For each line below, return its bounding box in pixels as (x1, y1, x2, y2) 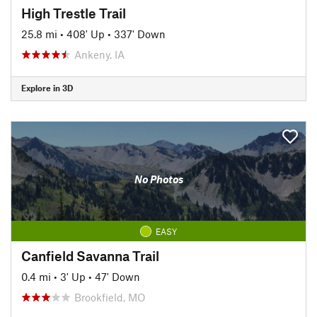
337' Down (114, 27, 166, 40)
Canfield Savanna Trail (21, 247, 159, 264)
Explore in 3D (21, 83, 73, 93)
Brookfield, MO (74, 290, 146, 304)
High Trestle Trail (21, 4, 126, 21)
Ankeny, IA (74, 47, 125, 61)
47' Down (95, 270, 140, 283)
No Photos (134, 173, 183, 185)
